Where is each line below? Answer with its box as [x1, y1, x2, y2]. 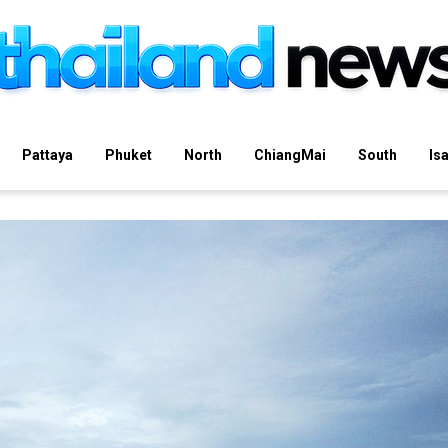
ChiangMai [254, 146, 326, 163]
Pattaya [22, 146, 73, 163]
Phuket [105, 146, 152, 163]
